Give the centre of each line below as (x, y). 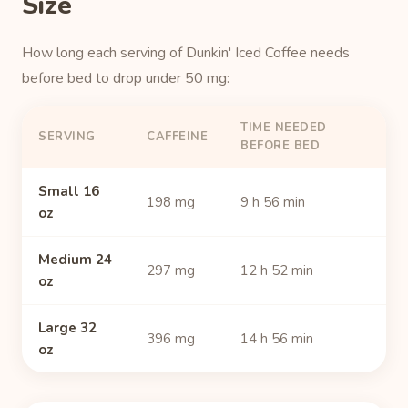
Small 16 (69, 191)
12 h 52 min (277, 270)
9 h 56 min (273, 202)
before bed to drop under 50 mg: (126, 78)
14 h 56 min (277, 339)
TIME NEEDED (284, 127)
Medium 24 (75, 260)
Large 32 (67, 328)
